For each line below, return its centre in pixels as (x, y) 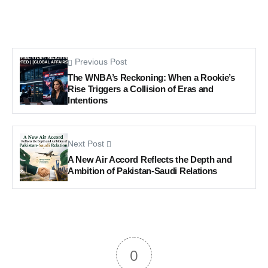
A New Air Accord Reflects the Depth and (150, 160)
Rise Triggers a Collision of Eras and (141, 89)
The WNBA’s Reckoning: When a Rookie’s (151, 77)
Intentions (88, 100)
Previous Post (101, 62)
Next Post (86, 144)
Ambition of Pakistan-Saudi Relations (143, 171)
